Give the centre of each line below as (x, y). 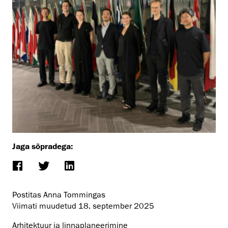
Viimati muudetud (45, 206)
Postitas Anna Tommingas (59, 195)
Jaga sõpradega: (42, 146)
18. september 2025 (116, 206)
